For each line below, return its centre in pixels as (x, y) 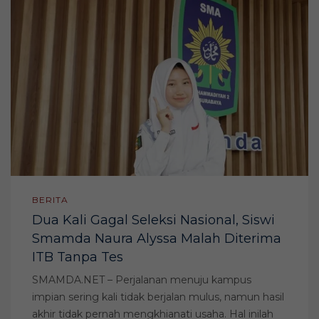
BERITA (50, 200)
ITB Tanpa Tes (78, 257)
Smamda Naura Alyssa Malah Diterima (157, 239)
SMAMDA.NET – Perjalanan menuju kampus (142, 280)
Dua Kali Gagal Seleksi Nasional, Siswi (153, 220)
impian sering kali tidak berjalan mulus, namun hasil (158, 297)
